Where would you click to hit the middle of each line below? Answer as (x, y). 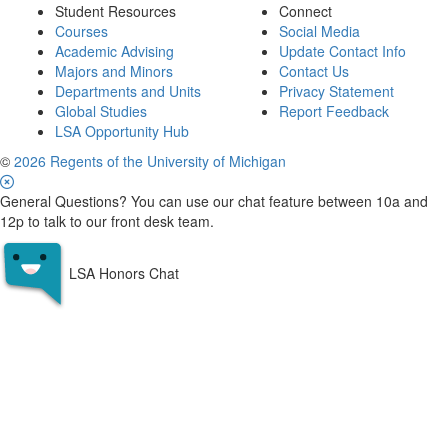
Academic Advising (114, 51)
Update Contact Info (342, 51)
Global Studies (101, 111)
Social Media (319, 31)
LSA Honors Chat (124, 273)
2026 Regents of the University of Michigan (150, 161)
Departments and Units (128, 91)
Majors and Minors (114, 71)
